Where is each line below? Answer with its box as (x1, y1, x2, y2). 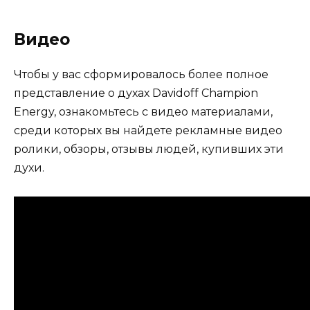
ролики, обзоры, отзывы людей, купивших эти (14, 143, 284, 156)
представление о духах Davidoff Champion (14, 86, 258, 100)
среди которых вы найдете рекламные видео (14, 124, 282, 138)
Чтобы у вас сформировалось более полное (14, 68, 268, 82)
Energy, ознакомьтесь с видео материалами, (14, 105, 273, 119)
